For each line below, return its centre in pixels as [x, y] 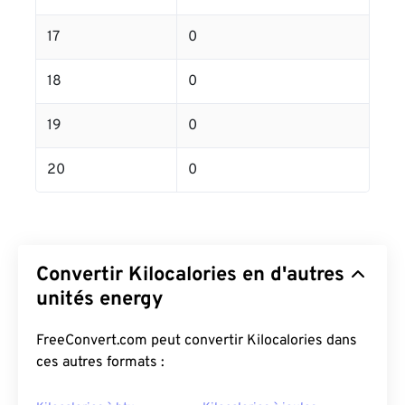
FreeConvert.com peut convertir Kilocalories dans [197, 341]
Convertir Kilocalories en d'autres [190, 275]
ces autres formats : [100, 363]
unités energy [100, 300]
